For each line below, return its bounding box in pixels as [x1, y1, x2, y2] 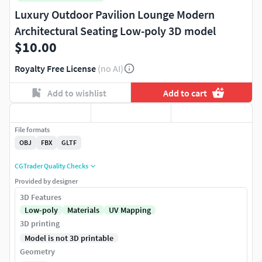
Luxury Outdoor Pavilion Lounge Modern [15, 7, 215, 22]
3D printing [20, 218, 60, 229]
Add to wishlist [47, 87, 106, 99]
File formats [15, 125, 50, 135]
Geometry [20, 246, 55, 257]
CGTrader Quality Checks [15, 161, 88, 171]
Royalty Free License [15, 63, 96, 75]
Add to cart [163, 87, 208, 99]
